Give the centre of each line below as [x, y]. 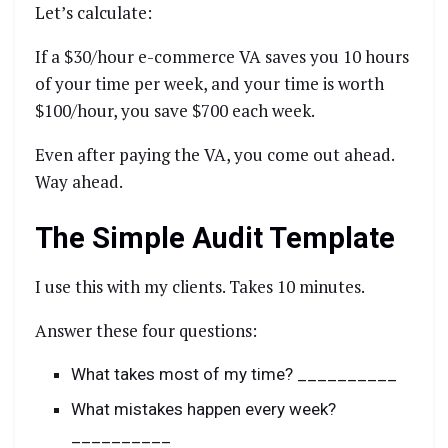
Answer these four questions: [146, 330]
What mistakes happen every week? [204, 409]
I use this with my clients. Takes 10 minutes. [200, 286]
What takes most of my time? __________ [234, 373]
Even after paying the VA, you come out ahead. [214, 155]
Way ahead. [79, 182]
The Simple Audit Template [215, 238]
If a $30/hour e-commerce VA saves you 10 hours [222, 57]
